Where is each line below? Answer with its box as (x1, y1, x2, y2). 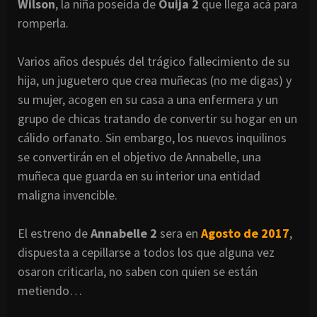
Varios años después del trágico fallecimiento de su (18, 52, 289, 69)
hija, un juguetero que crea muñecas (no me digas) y (18, 71, 292, 88)
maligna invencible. (18, 186, 117, 203)
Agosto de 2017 (201, 224, 289, 241)
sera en (157, 224, 201, 241)
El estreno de (18, 224, 91, 241)
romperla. (18, 14, 69, 31)
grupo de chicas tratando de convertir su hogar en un (18, 110, 297, 127)
